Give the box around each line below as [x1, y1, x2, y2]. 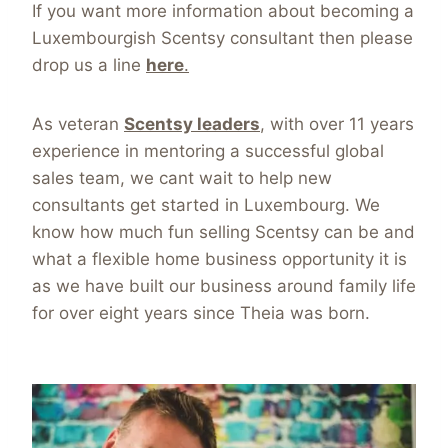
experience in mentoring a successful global [32, 141, 384, 162]
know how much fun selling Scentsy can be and [32, 222, 415, 243]
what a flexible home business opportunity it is [32, 249, 407, 270]
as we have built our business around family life [32, 276, 416, 297]
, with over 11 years [260, 114, 414, 135]
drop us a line [32, 55, 146, 76]
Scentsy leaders [124, 114, 260, 135]
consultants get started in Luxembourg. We [32, 195, 380, 216]
